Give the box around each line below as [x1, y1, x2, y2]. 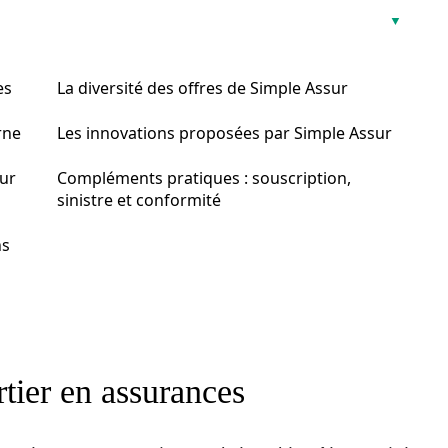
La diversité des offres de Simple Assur [57, 77, 348, 99]
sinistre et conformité [57, 189, 221, 211]
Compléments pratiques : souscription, [57, 167, 351, 189]
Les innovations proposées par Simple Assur [57, 122, 392, 144]
